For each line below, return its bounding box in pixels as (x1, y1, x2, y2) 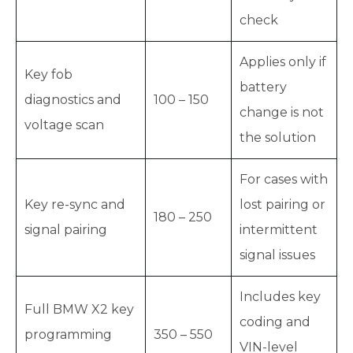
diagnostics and (24, 92, 121, 107)
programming (24, 327, 112, 342)
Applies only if (240, 54, 326, 69)
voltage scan (24, 117, 104, 132)
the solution (240, 130, 316, 145)
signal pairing (24, 222, 107, 237)
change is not (240, 105, 324, 120)
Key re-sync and (24, 197, 125, 212)
